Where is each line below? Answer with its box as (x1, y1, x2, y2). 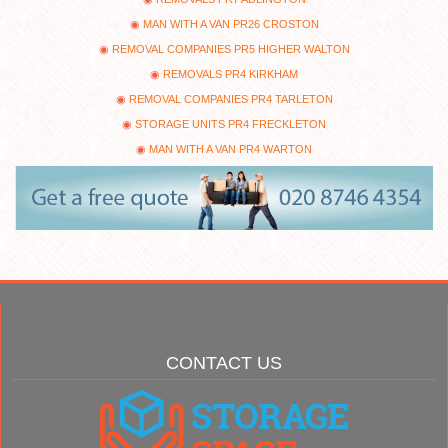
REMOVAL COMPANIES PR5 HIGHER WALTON (111, 43, 350, 56)
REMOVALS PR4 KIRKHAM (163, 68, 298, 81)
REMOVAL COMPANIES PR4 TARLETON (128, 93, 333, 106)
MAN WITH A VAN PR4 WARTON (149, 143, 312, 156)
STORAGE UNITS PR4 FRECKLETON (135, 118, 326, 131)
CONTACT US (166, 353, 282, 374)
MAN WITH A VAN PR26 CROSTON (142, 18, 319, 31)
